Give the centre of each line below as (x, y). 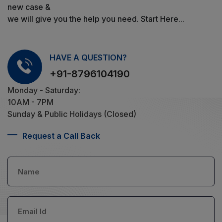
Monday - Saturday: (44, 90)
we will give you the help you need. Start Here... (96, 19)
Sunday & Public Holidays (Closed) (72, 114)
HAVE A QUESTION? (88, 57)
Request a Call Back (61, 136)
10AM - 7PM (30, 102)
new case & (29, 7)
